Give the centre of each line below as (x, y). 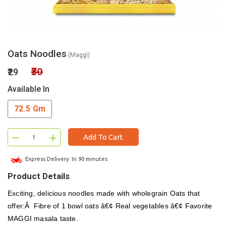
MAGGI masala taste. (43, 218)
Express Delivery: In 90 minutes (66, 159)
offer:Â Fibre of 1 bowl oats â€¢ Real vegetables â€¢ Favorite (110, 206)
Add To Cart (103, 137)
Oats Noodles (37, 54)
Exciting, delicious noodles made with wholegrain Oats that (104, 193)
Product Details (39, 176)
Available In (29, 89)
